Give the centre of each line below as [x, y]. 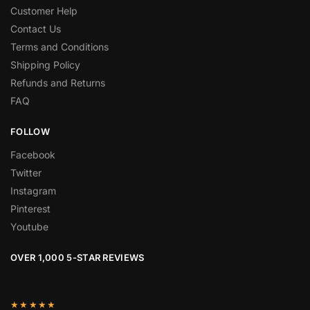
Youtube [29, 226]
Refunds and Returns [58, 83]
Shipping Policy [45, 65]
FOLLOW [30, 132]
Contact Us [36, 29]
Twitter [26, 172]
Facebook [33, 154]
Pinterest [30, 208]
